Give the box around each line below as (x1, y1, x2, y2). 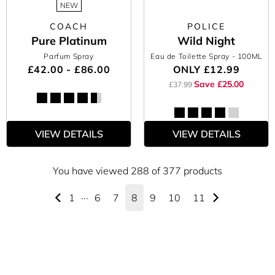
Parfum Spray (44, 52, 94, 61)
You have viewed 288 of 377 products (53, 165, 222, 177)
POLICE (187, 21, 225, 32)
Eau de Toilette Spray (150, 52, 232, 61)
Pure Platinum (31, 34, 107, 48)
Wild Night (177, 34, 235, 48)
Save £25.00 (194, 79, 244, 90)
